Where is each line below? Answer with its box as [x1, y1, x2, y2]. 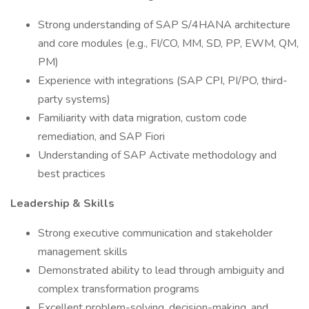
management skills [38, 244, 128, 259]
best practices [38, 166, 106, 181]
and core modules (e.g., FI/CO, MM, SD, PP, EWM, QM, [38, 36, 299, 51]
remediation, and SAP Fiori [38, 129, 165, 144]
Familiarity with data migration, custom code [38, 110, 247, 126]
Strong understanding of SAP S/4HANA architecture [38, 17, 290, 32]
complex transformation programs [38, 281, 199, 297]
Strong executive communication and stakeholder [38, 226, 272, 241]
